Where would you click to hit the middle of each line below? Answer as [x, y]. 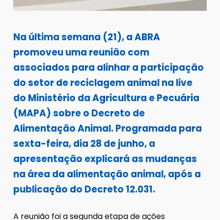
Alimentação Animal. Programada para [107, 128]
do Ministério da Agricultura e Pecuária [106, 98]
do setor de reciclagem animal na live [103, 82]
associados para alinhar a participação [108, 67]
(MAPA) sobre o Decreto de [79, 113]
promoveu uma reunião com [81, 52]
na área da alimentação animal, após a [107, 174]
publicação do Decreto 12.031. [84, 189]
